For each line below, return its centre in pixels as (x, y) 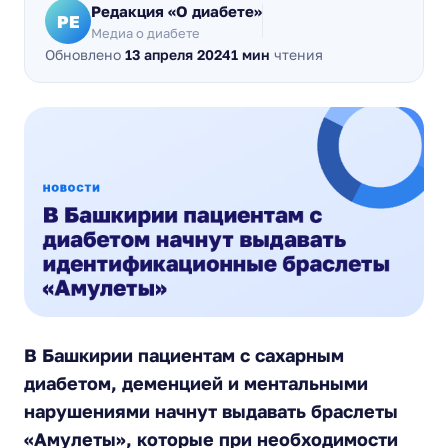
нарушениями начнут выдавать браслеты (211, 411)
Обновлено (85, 54)
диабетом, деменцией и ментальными (196, 383)
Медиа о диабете (145, 33)
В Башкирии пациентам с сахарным (184, 355)
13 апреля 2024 (178, 54)
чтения (296, 54)
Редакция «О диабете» (176, 11)
